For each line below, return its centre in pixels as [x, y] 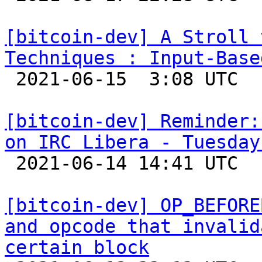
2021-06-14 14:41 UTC [10, 163]
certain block [77, 247]
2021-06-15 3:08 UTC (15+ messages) [10, 79]
